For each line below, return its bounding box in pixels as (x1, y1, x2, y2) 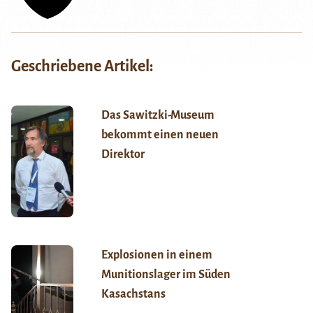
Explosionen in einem (101, 248, 212, 261)
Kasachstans (101, 287, 166, 300)
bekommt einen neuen (101, 128, 219, 141)
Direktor (101, 147, 145, 161)
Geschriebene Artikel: (11, 57, 154, 75)
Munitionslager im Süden (101, 268, 231, 281)
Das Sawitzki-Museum (101, 108, 214, 122)
